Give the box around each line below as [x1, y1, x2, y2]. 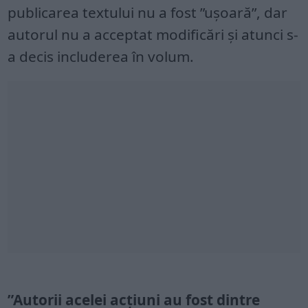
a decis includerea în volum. [8, 46, 195, 66]
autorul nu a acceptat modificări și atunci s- [8, 24, 299, 44]
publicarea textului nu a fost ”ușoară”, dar [8, 2, 288, 22]
